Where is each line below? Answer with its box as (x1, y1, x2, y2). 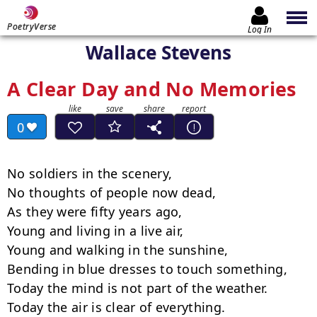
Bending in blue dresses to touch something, (7, 260, 287, 277)
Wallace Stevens (86, 40, 231, 65)
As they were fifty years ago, (7, 203, 183, 220)
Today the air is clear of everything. (7, 299, 226, 316)
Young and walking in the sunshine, (7, 241, 229, 258)
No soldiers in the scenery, (7, 165, 173, 182)
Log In (248, 23, 272, 35)
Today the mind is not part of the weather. (7, 279, 268, 296)
